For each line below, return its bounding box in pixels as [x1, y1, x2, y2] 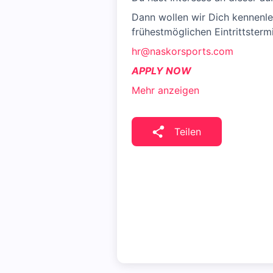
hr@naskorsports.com [132, 45, 233, 57]
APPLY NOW [132, 65, 191, 77]
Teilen [174, 126, 201, 138]
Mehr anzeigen [132, 84, 199, 96]
